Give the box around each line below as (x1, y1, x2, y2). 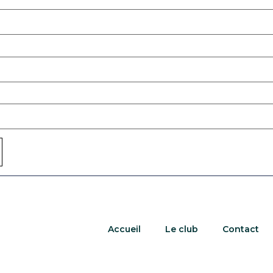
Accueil (107, 224, 141, 235)
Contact (222, 224, 259, 235)
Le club (165, 224, 198, 235)
